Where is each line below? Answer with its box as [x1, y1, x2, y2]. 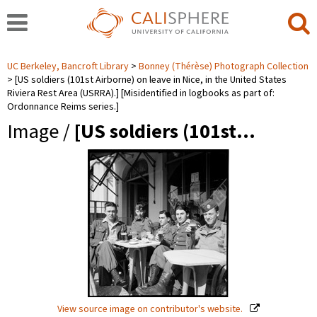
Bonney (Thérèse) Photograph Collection [139, 59, 309, 74]
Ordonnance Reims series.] [7, 100, 119, 114]
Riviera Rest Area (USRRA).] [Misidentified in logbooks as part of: [7, 86, 275, 100]
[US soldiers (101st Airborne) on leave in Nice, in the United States [15, 73, 287, 87]
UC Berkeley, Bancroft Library [7, 59, 131, 74]
